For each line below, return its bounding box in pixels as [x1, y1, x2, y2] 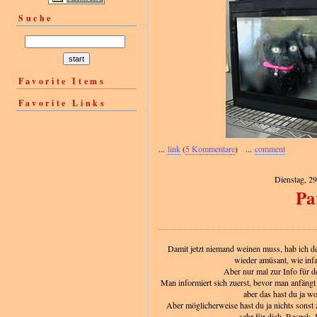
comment [255, 143, 285, 155]
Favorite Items [18, 74, 106, 87]
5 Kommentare [185, 143, 235, 155]
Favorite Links [18, 96, 107, 109]
